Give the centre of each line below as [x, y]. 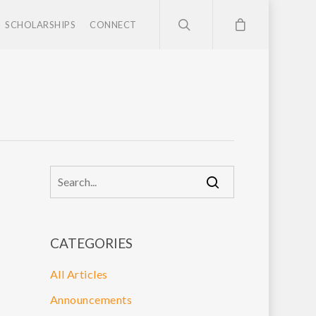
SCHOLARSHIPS [41, 25]
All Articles [79, 274]
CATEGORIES [91, 243]
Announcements [91, 299]
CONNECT [113, 25]
